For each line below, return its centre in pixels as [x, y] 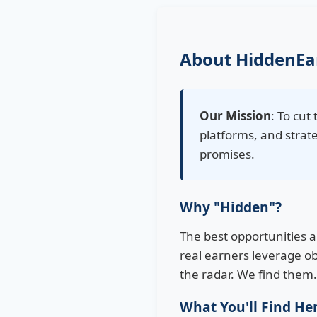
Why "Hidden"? [231, 207]
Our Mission [235, 116]
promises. [227, 154]
